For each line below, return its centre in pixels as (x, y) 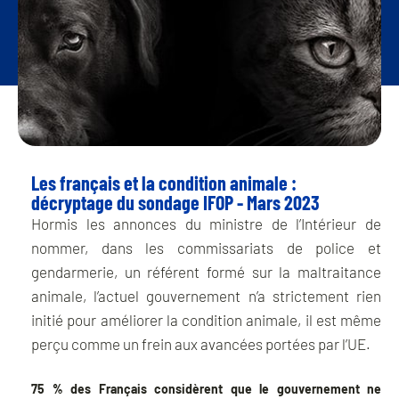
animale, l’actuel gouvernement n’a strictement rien (206, 296)
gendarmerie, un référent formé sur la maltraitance (206, 272)
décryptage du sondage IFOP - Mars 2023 (175, 203)
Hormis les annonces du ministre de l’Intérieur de (206, 224)
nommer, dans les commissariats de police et (206, 248)
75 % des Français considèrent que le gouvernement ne (206, 389)
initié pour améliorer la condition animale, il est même (206, 320)
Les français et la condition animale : (164, 183)
